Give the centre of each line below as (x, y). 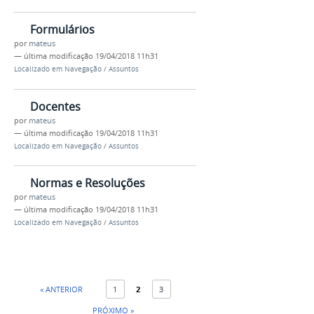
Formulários (62, 29)
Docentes (55, 106)
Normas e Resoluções (88, 183)
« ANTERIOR (61, 289)
